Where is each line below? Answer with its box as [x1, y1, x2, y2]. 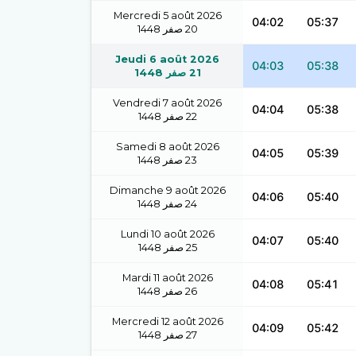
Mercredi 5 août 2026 [113, 10, 222, 21]
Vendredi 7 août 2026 [113, 97, 222, 109]
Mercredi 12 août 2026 [111, 315, 223, 327]
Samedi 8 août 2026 [115, 141, 219, 153]
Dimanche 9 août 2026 [109, 184, 226, 196]
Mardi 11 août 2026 [122, 272, 213, 284]
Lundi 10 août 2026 [120, 228, 215, 240]
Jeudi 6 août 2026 [115, 53, 219, 65]
